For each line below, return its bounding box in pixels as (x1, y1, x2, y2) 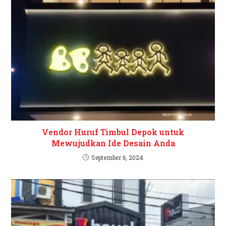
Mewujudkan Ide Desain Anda (51, 137, 175, 148)
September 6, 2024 (91, 153, 143, 161)
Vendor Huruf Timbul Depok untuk (42, 126, 184, 137)
